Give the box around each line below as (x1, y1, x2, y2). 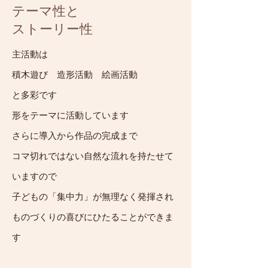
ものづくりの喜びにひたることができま (12, 212, 173, 222)
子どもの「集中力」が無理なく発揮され (12, 192, 173, 202)
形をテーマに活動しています (12, 111, 129, 120)
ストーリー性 (12, 22, 93, 36)
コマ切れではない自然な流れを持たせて (12, 151, 173, 161)
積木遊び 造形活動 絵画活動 (12, 70, 138, 80)
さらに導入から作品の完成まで (12, 131, 147, 141)
